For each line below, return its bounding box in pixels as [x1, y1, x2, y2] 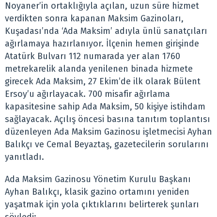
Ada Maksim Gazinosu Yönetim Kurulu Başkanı [5, 174, 191, 185]
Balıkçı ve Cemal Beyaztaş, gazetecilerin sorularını [5, 139, 209, 150]
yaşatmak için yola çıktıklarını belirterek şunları [5, 199, 199, 210]
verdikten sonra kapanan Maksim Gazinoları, [5, 13, 184, 24]
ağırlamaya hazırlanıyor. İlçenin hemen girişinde [5, 38, 199, 49]
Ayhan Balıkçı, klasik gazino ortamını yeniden [5, 186, 189, 198]
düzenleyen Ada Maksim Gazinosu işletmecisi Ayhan [5, 126, 212, 138]
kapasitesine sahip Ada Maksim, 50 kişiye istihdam [5, 101, 205, 112]
